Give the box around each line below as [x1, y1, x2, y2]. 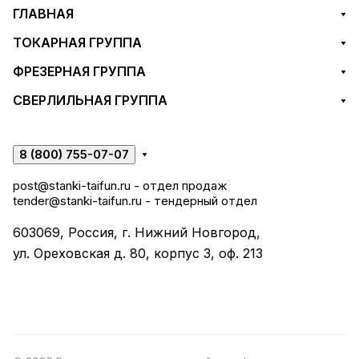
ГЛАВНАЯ [13, 6, 74, 22]
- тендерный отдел [142, 193, 257, 209]
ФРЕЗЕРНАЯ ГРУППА [13, 63, 146, 80]
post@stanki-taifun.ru [13, 178, 131, 194]
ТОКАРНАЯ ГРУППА [13, 34, 142, 51]
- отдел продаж [131, 178, 227, 194]
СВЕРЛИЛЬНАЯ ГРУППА [13, 92, 167, 109]
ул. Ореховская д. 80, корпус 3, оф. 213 [13, 245, 263, 262]
